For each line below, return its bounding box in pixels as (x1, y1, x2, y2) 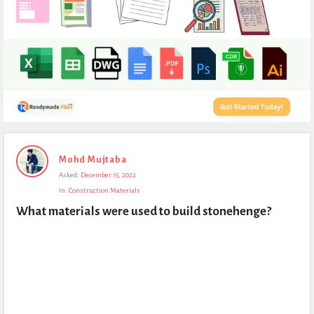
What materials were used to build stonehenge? (16, 205, 271, 218)
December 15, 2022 (81, 171, 136, 179)
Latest (3, 178, 34, 191)
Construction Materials (69, 186, 140, 194)
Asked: (59, 171, 79, 179)
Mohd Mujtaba (59, 155, 127, 165)
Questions (3, 199, 55, 212)
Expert (3, 136, 37, 149)
